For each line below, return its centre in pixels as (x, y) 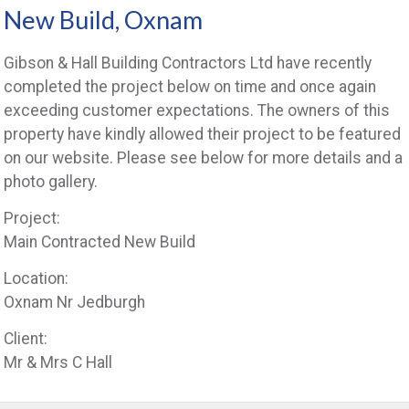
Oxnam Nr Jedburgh (75, 302)
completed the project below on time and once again (190, 86)
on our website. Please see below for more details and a (204, 157)
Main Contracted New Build (100, 241)
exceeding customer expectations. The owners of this (197, 110)
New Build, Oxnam (104, 19)
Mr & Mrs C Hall (58, 362)
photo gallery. (51, 181)
